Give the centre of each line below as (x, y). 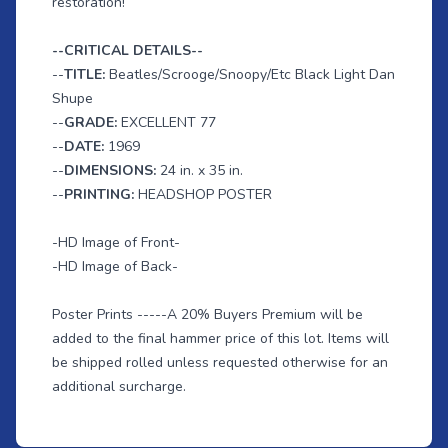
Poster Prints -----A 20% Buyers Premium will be (207, 315)
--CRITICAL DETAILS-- (127, 51)
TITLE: (86, 75)
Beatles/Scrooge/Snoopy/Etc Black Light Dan (252, 75)
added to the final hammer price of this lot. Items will (220, 339)
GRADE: (92, 123)
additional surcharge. (119, 387)
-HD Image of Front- (116, 243)
